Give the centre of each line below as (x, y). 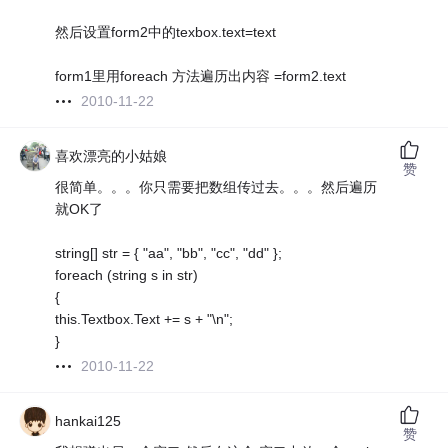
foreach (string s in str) (127, 275)
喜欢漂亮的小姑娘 (111, 156)
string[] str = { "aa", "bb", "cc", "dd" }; (169, 253)
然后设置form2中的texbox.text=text (166, 32)
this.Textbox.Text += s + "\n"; (144, 319)
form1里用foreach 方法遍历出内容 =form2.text (201, 76)
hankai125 (88, 421)
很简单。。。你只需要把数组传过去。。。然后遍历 (216, 187)
